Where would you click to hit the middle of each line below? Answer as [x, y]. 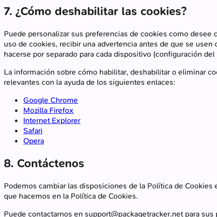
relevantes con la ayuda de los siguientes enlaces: [90, 82]
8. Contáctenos [44, 163]
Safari [33, 130]
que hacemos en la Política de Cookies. [71, 196]
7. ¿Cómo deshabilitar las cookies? [95, 11]
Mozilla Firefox [48, 110]
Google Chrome [51, 100]
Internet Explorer [52, 120]
